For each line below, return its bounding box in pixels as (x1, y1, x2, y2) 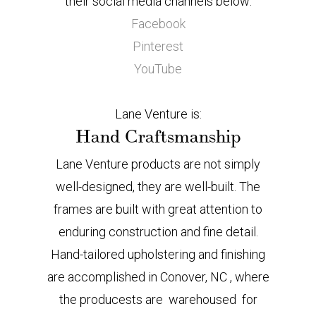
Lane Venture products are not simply (56, 157, 260, 171)
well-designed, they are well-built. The (56, 179, 260, 194)
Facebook (130, 16, 186, 31)
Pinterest (133, 39, 183, 54)
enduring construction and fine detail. (58, 224, 258, 239)
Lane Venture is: (114, 107, 202, 121)
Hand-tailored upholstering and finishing (51, 247, 265, 262)
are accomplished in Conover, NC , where (47, 269, 269, 284)
